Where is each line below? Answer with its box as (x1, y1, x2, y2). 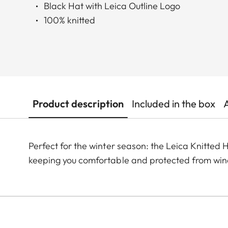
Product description (33, 97, 124, 110)
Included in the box (132, 97, 215, 110)
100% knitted (44, 14, 95, 26)
